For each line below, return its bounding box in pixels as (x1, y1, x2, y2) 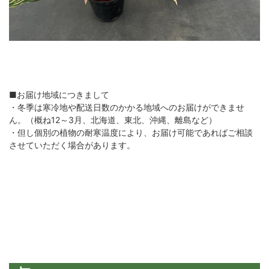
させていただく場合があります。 (9, 139, 135, 150)
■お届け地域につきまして (9, 89, 109, 100)
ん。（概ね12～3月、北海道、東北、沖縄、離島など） (9, 114, 217, 125)
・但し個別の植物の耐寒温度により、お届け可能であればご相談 (9, 127, 253, 138)
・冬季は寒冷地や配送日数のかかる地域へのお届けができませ (9, 101, 244, 112)
